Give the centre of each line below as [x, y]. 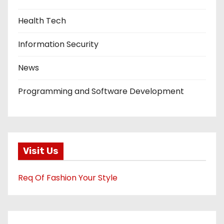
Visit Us [41, 151]
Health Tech [42, 21]
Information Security [58, 44]
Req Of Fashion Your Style [68, 178]
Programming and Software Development [101, 91]
